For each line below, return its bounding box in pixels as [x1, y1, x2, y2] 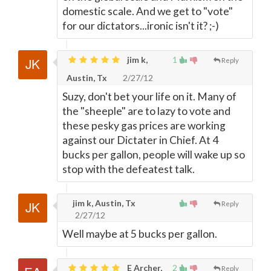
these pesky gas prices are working [62, 119, 226, 132]
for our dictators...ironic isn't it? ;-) [62, 19, 219, 32]
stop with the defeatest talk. [62, 163, 195, 175]
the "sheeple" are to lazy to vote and [62, 105, 230, 117]
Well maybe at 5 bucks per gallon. [62, 227, 217, 240]
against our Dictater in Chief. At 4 [62, 134, 218, 146]
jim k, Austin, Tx [71, 198, 135, 208]
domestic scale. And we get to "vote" [62, 5, 233, 18]
